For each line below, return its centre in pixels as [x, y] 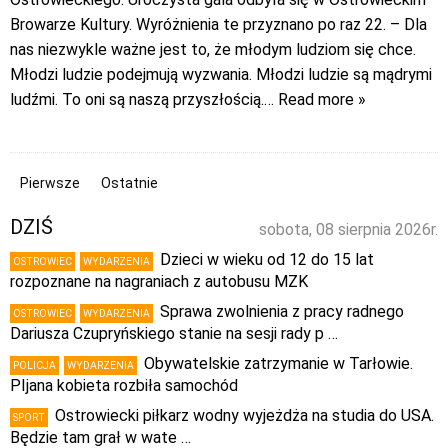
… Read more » [315, 100]
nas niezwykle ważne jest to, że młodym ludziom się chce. [213, 50]
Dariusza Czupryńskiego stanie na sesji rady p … [174, 334]
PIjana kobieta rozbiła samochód [124, 386]
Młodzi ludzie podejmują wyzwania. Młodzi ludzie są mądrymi [221, 75]
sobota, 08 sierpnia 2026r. [348, 230]
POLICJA [34, 366]
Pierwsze [50, 183]
